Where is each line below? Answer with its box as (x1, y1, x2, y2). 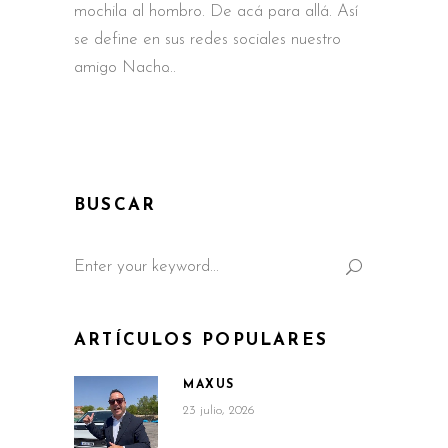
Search (73, 239, 122, 257)
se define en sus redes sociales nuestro (74, 30, 341, 48)
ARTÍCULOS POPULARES (74, 331, 328, 349)
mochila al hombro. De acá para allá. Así (74, 2, 358, 20)
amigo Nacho (74, 58, 170, 76)
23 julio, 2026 (183, 403, 255, 417)
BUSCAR (74, 196, 157, 214)
